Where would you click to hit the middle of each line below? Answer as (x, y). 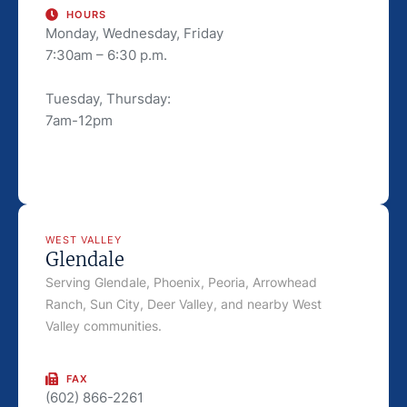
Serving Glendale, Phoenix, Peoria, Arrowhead (181, 282)
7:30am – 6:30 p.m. (106, 55)
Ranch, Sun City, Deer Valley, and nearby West (184, 304)
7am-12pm (79, 120)
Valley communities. (104, 326)
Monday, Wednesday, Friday (134, 33)
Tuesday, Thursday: (108, 98)
